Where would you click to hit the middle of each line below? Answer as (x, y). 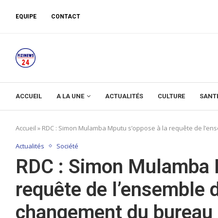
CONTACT (66, 17)
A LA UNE (70, 96)
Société (67, 146)
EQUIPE (26, 17)
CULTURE (171, 96)
